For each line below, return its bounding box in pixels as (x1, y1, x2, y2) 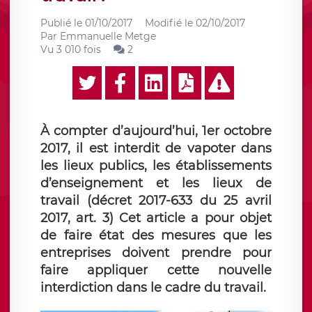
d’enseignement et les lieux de (40, 175, 272, 191)
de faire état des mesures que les (40, 228, 272, 243)
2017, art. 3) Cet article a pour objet (40, 210, 272, 226)
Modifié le (145, 17, 196, 29)
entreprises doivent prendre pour (40, 245, 272, 260)
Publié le (40, 17, 85, 29)
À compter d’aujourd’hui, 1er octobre (40, 123, 272, 139)
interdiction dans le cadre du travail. (40, 280, 266, 295)
